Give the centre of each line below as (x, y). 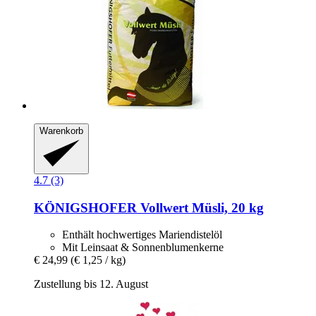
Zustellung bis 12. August (91, 284)
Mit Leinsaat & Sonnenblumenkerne (143, 248)
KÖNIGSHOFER (85, 207)
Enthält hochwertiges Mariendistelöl (142, 235)
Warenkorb (61, 130)
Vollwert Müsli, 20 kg (200, 207)
